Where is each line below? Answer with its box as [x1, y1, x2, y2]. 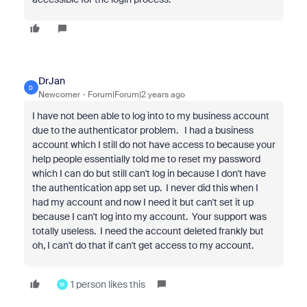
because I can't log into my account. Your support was [32, 210, 267, 223]
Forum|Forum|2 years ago [87, 89, 185, 100]
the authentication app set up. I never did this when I [32, 182, 258, 194]
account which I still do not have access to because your [32, 138, 275, 151]
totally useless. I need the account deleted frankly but [32, 225, 264, 237]
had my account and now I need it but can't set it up [32, 196, 254, 208]
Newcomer [38, 89, 80, 100]
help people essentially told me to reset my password [32, 153, 260, 165]
